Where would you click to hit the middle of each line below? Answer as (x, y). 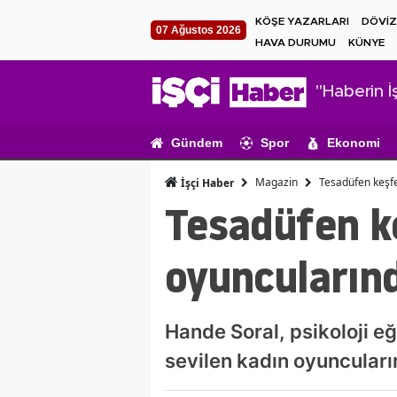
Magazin (276, 183)
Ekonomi (354, 142)
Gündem (197, 142)
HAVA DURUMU (296, 43)
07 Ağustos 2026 (198, 30)
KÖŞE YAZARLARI (302, 21)
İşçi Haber (206, 183)
